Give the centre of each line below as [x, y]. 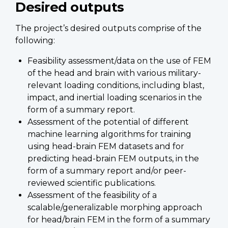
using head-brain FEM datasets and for [106, 146]
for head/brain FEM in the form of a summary [119, 219]
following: [35, 40]
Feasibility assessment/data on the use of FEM [119, 61]
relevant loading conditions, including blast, [116, 85]
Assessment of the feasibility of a [92, 195]
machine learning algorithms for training [109, 134]
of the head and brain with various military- [114, 73]
